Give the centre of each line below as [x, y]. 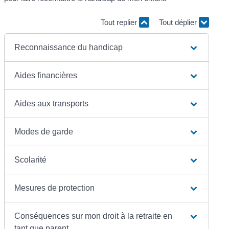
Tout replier [120, 22]
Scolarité [31, 159]
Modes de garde [44, 131]
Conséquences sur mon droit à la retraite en [94, 216]
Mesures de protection [55, 188]
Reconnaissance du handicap [69, 47]
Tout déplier [179, 22]
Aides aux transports [52, 103]
